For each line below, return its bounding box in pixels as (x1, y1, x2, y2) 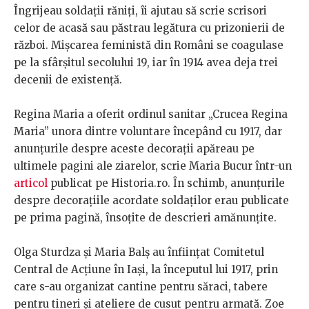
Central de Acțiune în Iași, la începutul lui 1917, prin (14, 263, 278, 277)
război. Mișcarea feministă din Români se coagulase (14, 39, 283, 52)
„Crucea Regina (208, 108, 288, 121)
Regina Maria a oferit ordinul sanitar (14, 108, 208, 121)
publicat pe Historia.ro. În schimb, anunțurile (48, 177, 285, 190)
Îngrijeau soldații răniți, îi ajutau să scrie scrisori (14, 4, 267, 18)
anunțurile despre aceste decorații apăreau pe (14, 142, 255, 156)
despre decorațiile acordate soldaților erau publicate (14, 194, 289, 208)
